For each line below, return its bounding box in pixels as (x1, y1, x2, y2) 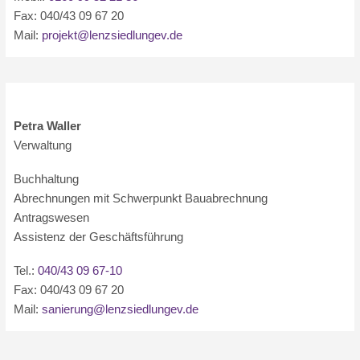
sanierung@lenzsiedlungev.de (42, 302, 199, 316)
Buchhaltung (14, 172, 80, 186)
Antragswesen (14, 211, 90, 224)
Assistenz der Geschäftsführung (14, 230, 184, 243)
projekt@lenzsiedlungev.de (42, 28, 183, 42)
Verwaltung (14, 138, 72, 152)
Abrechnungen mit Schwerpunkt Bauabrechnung (14, 191, 268, 205)
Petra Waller (14, 119, 82, 133)
